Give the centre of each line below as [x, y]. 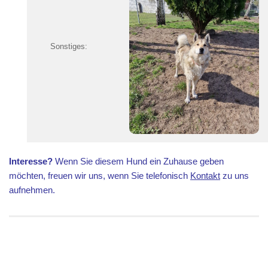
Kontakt [205, 175]
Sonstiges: [69, 46]
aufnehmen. [32, 190]
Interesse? [31, 161]
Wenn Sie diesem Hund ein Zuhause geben [139, 161]
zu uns [234, 175]
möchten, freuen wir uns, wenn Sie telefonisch [100, 175]
